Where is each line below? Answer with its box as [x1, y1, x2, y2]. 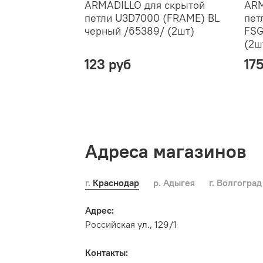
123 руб [85, 55, 131, 73]
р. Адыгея [161, 176, 195, 188]
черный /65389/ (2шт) [85, 23, 194, 38]
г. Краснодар [90, 176, 139, 188]
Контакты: [85, 246, 128, 258]
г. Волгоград [214, 176, 262, 188]
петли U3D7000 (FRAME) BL [85, 11, 220, 25]
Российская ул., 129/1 [85, 218, 177, 230]
